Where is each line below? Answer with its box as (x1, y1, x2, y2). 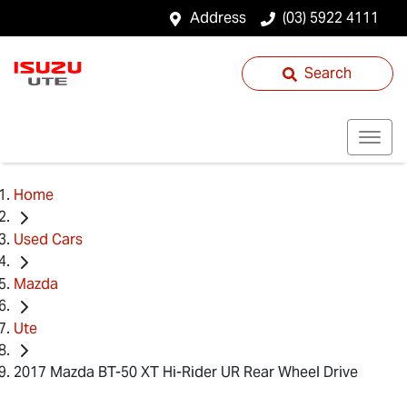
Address (190, 8, 246, 27)
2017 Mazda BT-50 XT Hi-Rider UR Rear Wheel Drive (14, 362, 358, 382)
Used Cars (14, 229, 83, 249)
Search (304, 64, 352, 83)
